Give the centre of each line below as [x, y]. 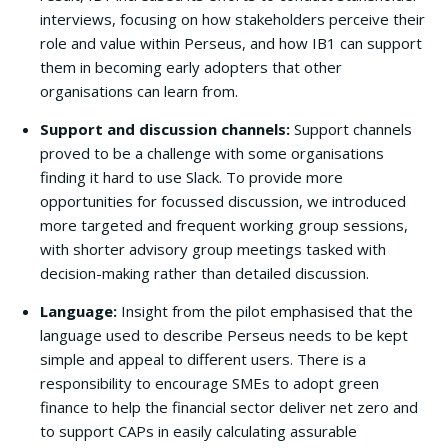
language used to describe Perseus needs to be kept [224, 335]
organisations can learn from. [139, 91]
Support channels [353, 129]
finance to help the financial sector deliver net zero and [229, 407]
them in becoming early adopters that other [191, 67]
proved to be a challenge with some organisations [212, 153]
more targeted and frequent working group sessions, [224, 225]
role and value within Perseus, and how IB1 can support [231, 43]
